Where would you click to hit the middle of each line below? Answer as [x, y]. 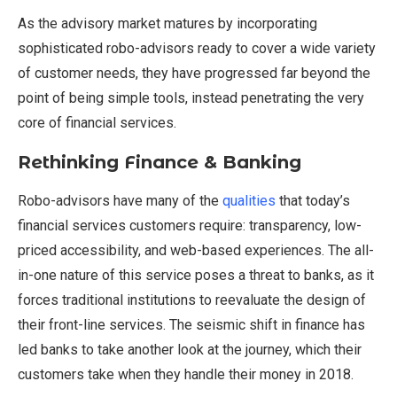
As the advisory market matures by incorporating [167, 24]
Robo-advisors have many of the [120, 201]
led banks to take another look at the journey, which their [190, 350]
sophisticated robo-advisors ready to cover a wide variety [197, 49]
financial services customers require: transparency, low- [190, 226]
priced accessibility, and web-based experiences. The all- [196, 251]
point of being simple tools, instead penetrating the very [191, 98]
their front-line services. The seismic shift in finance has [191, 325]
